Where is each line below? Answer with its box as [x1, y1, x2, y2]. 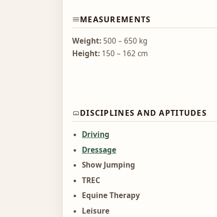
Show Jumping [82, 160, 135, 170]
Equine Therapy [82, 190, 140, 201]
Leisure [82, 205, 109, 216]
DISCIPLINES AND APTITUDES [80, 107, 207, 118]
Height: [72, 48, 100, 59]
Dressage [82, 144, 116, 155]
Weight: [72, 35, 101, 46]
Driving [82, 129, 109, 139]
